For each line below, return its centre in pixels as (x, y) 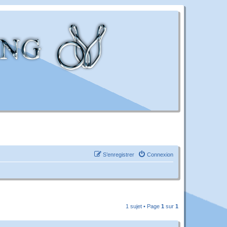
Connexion (160, 154)
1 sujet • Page (143, 206)
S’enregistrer (119, 154)
